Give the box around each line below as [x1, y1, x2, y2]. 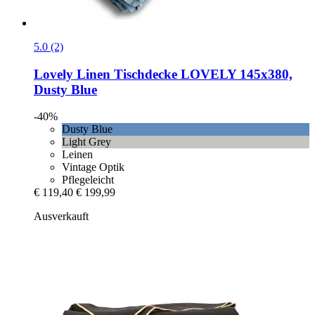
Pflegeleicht [62, 174, 114, 186]
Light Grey [62, 136, 111, 148]
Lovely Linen [34, 66, 110, 82]
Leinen [62, 148, 93, 161]
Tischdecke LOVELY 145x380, [110, 66, 292, 82]
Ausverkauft [34, 210, 89, 223]
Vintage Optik [62, 161, 124, 174]
